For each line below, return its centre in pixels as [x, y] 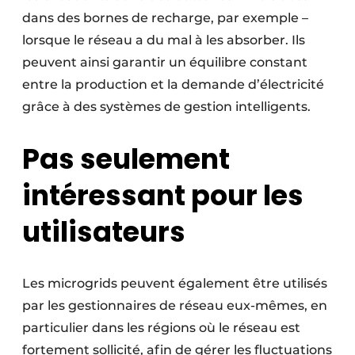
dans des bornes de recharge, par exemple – [165, 18]
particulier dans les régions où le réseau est [161, 328]
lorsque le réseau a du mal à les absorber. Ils [164, 40]
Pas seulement [126, 159]
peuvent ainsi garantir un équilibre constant [165, 63]
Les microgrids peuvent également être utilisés [175, 284]
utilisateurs [104, 232]
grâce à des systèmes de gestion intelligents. [166, 107]
